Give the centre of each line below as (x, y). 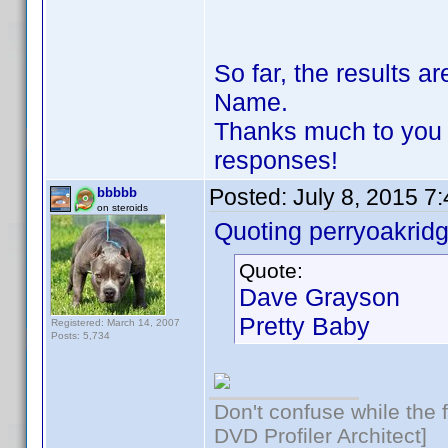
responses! (276, 160)
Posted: (251, 197)
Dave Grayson (319, 297)
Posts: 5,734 (80, 335)
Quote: (271, 270)
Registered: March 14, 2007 (115, 322)
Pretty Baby (304, 326)
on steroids (122, 207)
